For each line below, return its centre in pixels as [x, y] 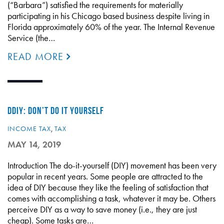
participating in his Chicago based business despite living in [108, 16]
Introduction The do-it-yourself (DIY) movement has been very [112, 165]
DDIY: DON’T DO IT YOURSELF [56, 110]
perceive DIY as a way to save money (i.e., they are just [102, 209]
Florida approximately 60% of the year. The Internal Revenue [111, 27]
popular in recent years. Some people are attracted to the [105, 176]
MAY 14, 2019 [34, 144]
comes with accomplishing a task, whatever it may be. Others [111, 198]
